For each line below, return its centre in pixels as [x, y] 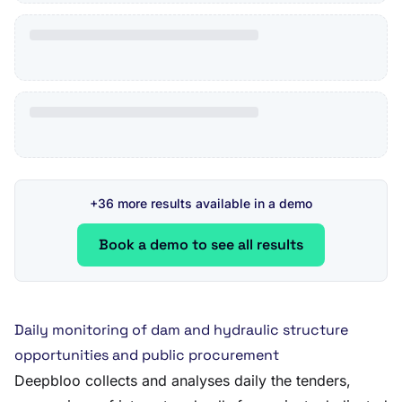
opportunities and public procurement [147, 355]
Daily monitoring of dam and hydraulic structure [181, 330]
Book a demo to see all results [201, 245]
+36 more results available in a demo [201, 203]
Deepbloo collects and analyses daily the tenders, [183, 380]
